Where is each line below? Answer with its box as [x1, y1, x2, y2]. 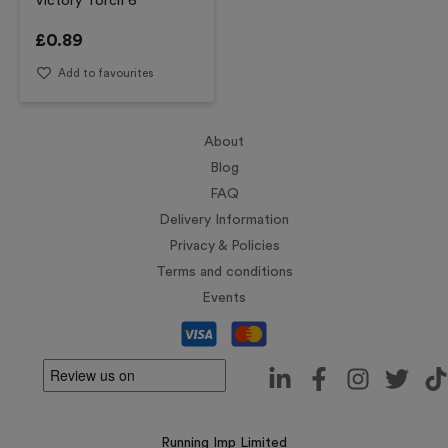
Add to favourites [57, 67, 153, 79]
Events [202, 291, 246, 305]
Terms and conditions [155, 265, 293, 279]
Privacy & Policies [168, 239, 280, 253]
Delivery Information [159, 213, 289, 227]
